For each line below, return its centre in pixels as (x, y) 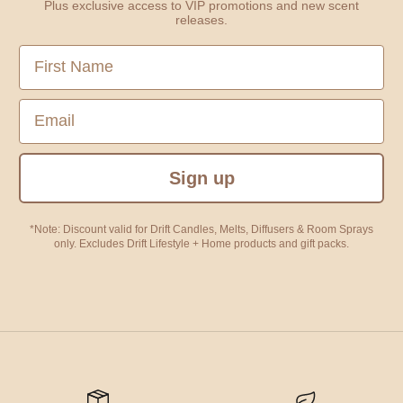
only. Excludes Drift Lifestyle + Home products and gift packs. (201, 243)
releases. (201, 19)
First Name (60, 53)
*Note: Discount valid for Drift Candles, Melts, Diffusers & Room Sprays (201, 229)
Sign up (201, 178)
